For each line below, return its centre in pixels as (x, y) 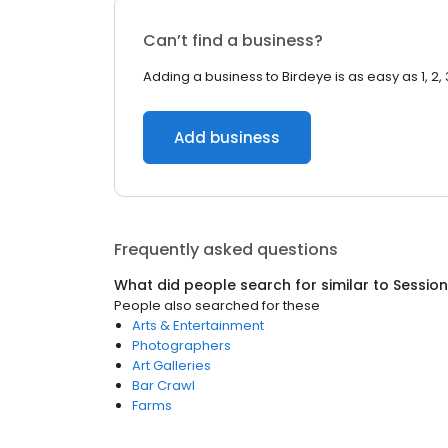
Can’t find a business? (233, 40)
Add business (227, 137)
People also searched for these (217, 305)
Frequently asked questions (226, 249)
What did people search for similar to (253, 285)
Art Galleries (171, 365)
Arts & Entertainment (198, 325)
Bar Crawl (163, 385)
